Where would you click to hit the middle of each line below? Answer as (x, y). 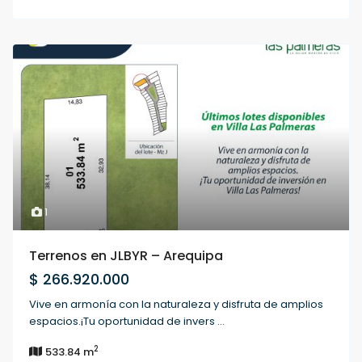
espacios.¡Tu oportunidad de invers (124, 322)
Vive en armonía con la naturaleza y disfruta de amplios (177, 305)
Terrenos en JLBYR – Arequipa (126, 256)
